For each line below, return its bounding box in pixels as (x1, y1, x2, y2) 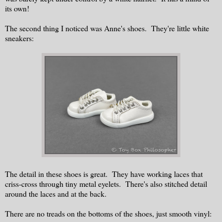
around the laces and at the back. (5, 188, 107, 199)
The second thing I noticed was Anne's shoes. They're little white (5, 23, 209, 34)
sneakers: (5, 33, 34, 44)
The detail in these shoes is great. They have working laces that (5, 168, 203, 179)
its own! (5, 3, 29, 14)
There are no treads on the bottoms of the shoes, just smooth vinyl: (5, 208, 212, 219)
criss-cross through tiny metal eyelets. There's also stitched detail (5, 178, 207, 189)
